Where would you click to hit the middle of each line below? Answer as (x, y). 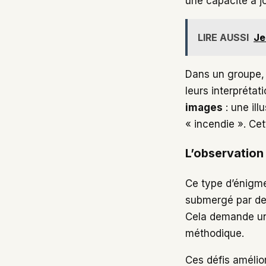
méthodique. (215, 234)
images (204, 107)
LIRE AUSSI (223, 37)
